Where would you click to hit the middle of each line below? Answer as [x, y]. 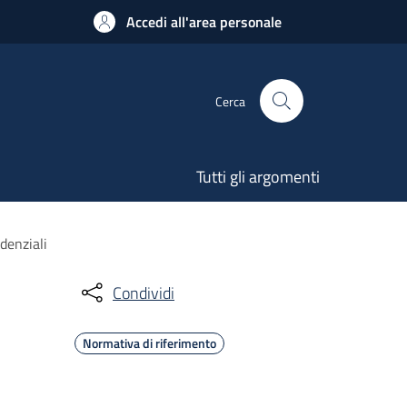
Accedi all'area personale [204, 22]
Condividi [144, 293]
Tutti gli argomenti [258, 177]
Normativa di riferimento [149, 343]
